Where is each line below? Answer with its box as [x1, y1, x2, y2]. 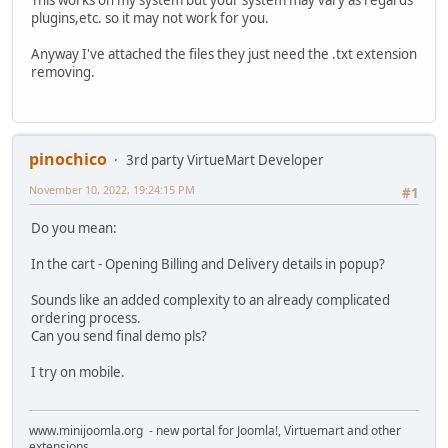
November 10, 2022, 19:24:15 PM [29, 182, 195, 198]
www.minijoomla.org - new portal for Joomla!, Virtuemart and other [29, 422, 401, 440]
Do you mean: [31, 218, 117, 237]
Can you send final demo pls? [31, 326, 207, 345]
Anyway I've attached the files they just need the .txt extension [31, 45, 417, 64]
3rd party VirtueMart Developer [126, 151, 324, 170]
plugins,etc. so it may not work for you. [31, 9, 269, 28]
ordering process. [31, 308, 141, 327]
